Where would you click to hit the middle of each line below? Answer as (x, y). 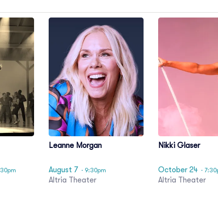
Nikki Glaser (179, 145)
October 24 (178, 170)
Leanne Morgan (75, 145)
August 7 (63, 170)
